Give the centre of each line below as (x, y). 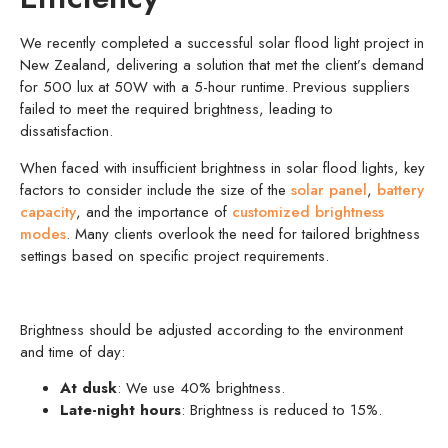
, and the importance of (154, 211)
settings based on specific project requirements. (174, 255)
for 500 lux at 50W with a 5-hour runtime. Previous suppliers (215, 87)
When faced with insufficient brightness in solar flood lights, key (222, 167)
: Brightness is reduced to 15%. (281, 410)
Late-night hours (120, 410)
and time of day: (72, 351)
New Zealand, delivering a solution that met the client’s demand (222, 65)
